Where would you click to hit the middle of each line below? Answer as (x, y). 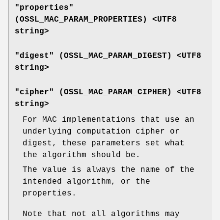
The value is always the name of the (109, 170)
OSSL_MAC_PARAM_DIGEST (115, 56)
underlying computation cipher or (101, 132)
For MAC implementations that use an (109, 120)
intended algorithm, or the (86, 182)
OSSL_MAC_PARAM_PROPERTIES (81, 20)
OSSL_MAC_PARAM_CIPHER (115, 93)
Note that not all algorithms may (101, 214)
